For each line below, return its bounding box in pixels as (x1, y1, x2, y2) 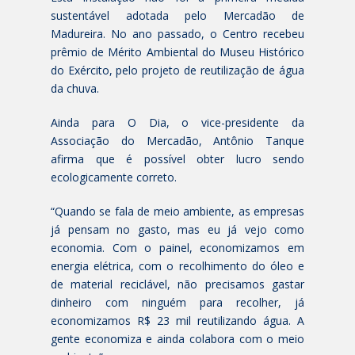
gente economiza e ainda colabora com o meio (51, 330, 304, 346)
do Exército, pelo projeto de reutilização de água (51, 62, 304, 78)
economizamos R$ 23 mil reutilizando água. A (51, 312, 304, 328)
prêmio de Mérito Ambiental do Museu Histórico (51, 44, 304, 59)
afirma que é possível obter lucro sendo (51, 151, 304, 166)
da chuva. (51, 80, 99, 96)
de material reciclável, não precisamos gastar (51, 276, 304, 292)
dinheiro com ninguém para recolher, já (51, 294, 304, 310)
